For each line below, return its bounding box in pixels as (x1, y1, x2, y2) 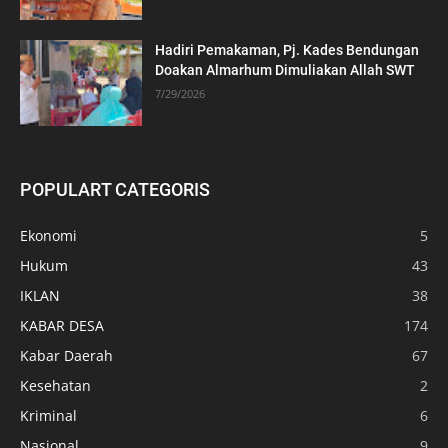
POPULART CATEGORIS (20, 178, 210, 200)
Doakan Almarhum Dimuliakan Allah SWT (155, 62, 416, 79)
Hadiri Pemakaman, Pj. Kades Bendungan (155, 42, 420, 59)
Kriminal (20, 405, 77, 425)
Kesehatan (20, 375, 91, 395)
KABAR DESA (20, 315, 104, 335)
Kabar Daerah (20, 345, 113, 365)
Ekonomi (20, 225, 77, 245)
